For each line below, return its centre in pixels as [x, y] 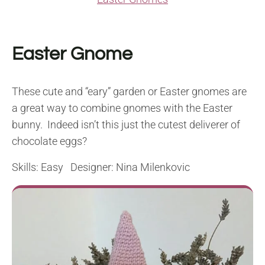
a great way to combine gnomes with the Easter [122, 108]
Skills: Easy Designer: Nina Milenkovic [101, 167]
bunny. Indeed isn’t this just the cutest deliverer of [126, 125]
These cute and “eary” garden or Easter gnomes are [129, 92]
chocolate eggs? [49, 141]
